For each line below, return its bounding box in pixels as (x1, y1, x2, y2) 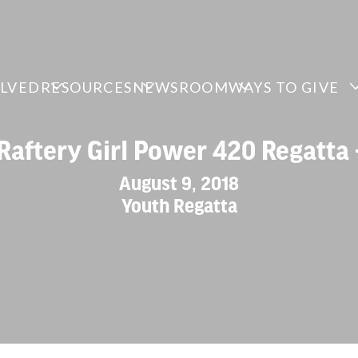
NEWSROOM (132, 78, 229, 96)
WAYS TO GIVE (229, 78, 340, 96)
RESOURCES (40, 78, 133, 96)
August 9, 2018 (119, 172, 239, 193)
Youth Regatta (121, 194, 237, 215)
